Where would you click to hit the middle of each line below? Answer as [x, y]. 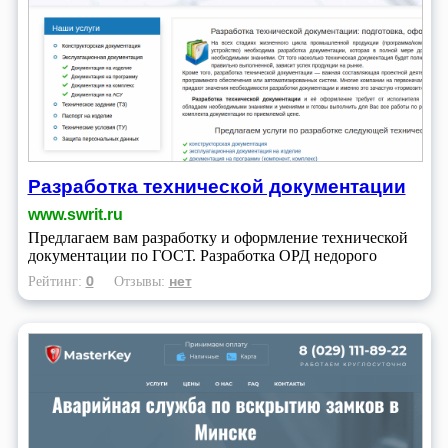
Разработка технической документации [216, 186]
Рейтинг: [56, 281]
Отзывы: [141, 281]
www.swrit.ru [75, 215]
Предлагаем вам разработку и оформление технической [217, 238]
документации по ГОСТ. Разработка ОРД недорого [202, 256]
